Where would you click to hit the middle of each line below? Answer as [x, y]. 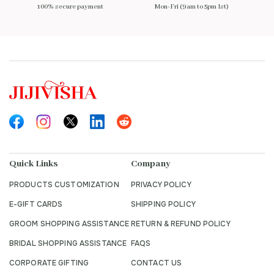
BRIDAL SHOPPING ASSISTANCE [68, 243]
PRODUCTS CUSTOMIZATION [64, 184]
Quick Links [34, 164]
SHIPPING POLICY [163, 204]
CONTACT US [157, 263]
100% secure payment [70, 6]
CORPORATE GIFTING [49, 263]
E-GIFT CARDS [36, 204]
